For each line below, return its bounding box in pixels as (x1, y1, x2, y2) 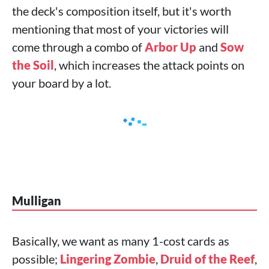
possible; (12, 252, 60, 266)
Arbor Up (145, 40, 196, 54)
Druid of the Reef (160, 252, 255, 266)
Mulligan (12, 193, 61, 208)
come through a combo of (12, 40, 145, 54)
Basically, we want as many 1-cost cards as (12, 234, 229, 248)
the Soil (12, 58, 54, 72)
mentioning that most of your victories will (12, 22, 229, 36)
